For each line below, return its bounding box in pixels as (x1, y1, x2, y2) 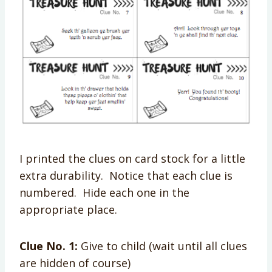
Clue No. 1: (19, 238, 78, 253)
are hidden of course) (19, 255, 131, 270)
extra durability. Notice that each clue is (19, 168, 233, 183)
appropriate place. (19, 202, 117, 217)
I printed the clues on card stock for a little (19, 151, 245, 166)
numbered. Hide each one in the (19, 185, 189, 200)
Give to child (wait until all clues (78, 238, 247, 253)
